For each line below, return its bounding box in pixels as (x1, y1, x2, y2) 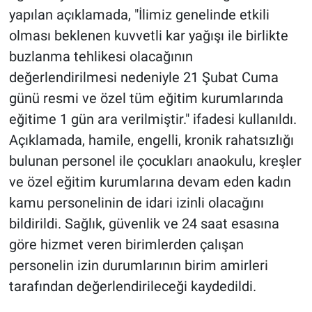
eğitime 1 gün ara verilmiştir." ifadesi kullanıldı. (8, 111, 297, 128)
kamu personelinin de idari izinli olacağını (8, 194, 264, 212)
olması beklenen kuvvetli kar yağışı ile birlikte (8, 27, 288, 45)
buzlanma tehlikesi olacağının (8, 48, 193, 65)
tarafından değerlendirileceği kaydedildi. (8, 278, 256, 295)
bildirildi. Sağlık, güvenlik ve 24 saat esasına (8, 215, 279, 233)
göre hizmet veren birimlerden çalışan (8, 236, 244, 253)
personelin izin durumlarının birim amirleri (8, 257, 268, 274)
